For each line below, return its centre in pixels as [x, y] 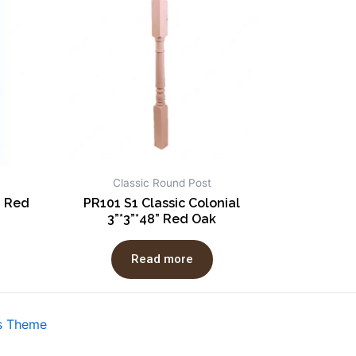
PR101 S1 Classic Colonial [162, 203]
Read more [162, 259]
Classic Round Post [162, 183]
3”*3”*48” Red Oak [162, 219]
